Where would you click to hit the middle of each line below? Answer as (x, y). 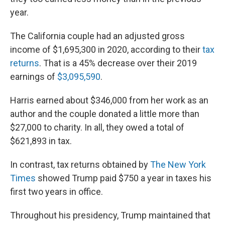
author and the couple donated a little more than (105, 114)
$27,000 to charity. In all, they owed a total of (97, 127)
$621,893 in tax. (41, 141)
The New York (178, 164)
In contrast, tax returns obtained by (80, 164)
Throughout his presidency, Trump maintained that (110, 215)
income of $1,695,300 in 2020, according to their (106, 49)
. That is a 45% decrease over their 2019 (118, 63)
